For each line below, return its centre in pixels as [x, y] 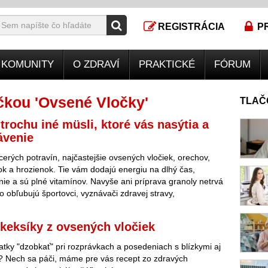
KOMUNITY [28, 64]
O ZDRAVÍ [96, 64]
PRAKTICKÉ [167, 64]
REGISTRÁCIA [192, 27]
